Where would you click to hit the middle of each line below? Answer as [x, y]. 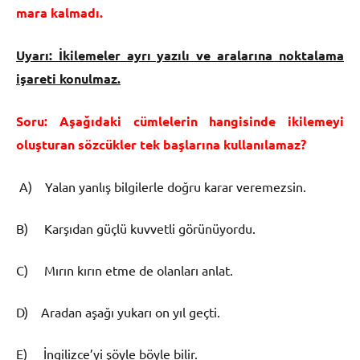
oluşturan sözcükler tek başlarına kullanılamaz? [161, 144]
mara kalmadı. [59, 12]
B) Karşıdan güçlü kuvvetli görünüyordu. [136, 228]
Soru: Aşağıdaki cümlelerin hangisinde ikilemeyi [180, 121]
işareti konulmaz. [68, 78]
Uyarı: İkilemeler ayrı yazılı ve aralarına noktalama [180, 55]
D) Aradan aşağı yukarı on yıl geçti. [118, 311]
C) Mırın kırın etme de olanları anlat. [125, 270]
